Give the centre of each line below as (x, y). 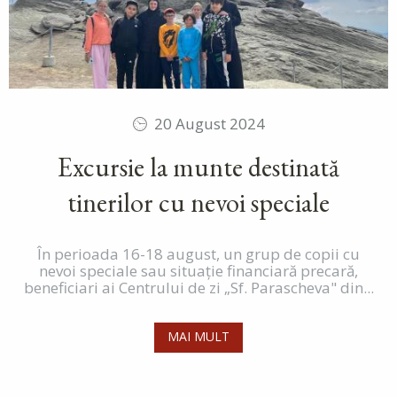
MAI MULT (198, 337)
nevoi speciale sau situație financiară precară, (198, 271)
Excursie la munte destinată (198, 167)
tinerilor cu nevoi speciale (198, 203)
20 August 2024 (210, 124)
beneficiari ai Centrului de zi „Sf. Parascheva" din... (198, 288)
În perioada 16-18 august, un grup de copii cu (198, 254)
